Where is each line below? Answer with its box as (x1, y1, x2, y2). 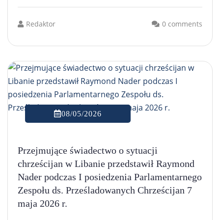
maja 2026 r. (18, 197, 67, 209)
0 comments (162, 19, 202, 28)
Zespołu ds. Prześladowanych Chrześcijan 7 (18, 184, 192, 195)
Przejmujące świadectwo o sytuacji (18, 144, 158, 156)
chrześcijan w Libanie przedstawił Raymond (18, 158, 194, 169)
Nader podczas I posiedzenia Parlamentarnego (18, 171, 202, 182)
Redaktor (26, 19, 55, 28)
